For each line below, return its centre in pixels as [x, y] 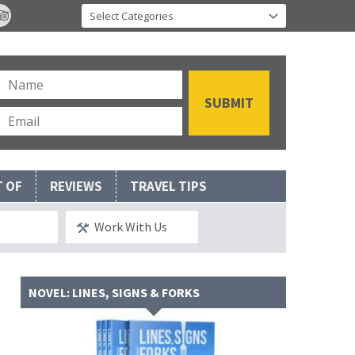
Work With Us [131, 227]
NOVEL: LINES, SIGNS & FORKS [114, 292]
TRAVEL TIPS [168, 186]
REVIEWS [76, 186]
